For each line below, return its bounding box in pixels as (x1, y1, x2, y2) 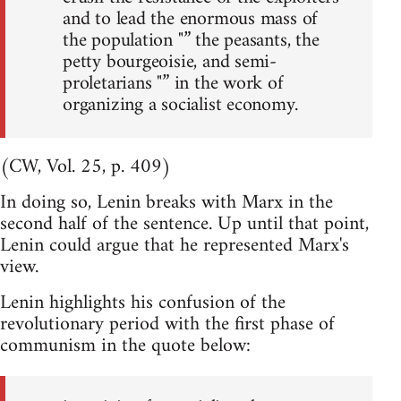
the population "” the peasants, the (63, 23, 320, 59)
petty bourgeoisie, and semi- (63, 45, 277, 81)
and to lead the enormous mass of (63, 2, 319, 38)
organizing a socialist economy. (63, 88, 298, 124)
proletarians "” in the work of (63, 66, 284, 102)
